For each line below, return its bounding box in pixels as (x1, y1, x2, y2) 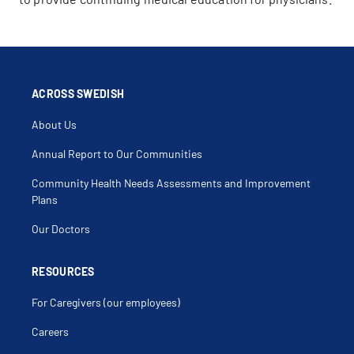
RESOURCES (32, 265, 95, 278)
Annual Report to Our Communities (32, 147, 202, 160)
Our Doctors (32, 222, 90, 235)
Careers (32, 325, 69, 338)
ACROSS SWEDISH (32, 87, 125, 100)
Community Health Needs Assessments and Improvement (32, 176, 311, 190)
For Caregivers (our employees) (32, 296, 180, 309)
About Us (32, 118, 77, 131)
